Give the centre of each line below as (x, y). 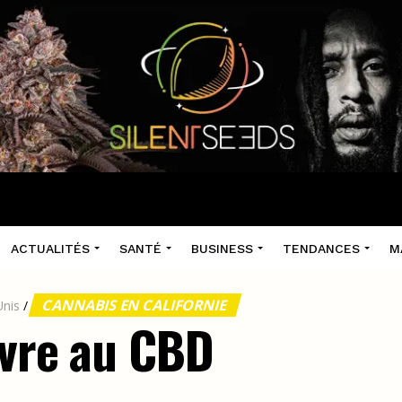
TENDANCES (321, 249)
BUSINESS (222, 249)
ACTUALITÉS (50, 249)
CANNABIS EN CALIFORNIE (135, 305)
